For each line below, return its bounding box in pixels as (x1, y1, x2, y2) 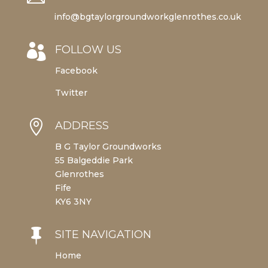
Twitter (54, 87, 87, 98)
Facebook (54, 65, 98, 76)
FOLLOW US (54, 42, 121, 56)
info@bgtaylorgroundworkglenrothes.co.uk (53, 11, 241, 22)
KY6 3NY (54, 196, 92, 207)
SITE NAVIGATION (54, 227, 151, 241)
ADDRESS (54, 118, 109, 132)
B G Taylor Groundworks (54, 141, 162, 152)
